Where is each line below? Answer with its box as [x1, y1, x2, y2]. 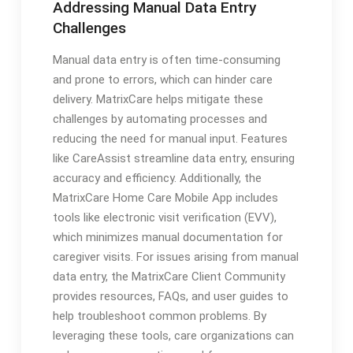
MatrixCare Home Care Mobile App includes [52, 191, 278, 206]
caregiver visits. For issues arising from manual [52, 250, 299, 265]
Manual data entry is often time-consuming [52, 53, 281, 68]
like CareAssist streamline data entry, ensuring [52, 151, 295, 166]
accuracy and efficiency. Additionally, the [52, 171, 262, 186]
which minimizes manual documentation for [52, 230, 283, 245]
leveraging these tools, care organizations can [52, 329, 294, 344]
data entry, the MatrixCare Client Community [52, 269, 285, 284]
